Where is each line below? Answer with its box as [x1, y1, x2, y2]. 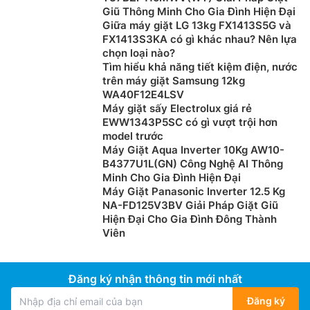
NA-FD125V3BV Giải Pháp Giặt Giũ [102, 199, 278, 212]
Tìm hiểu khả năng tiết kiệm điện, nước [102, 60, 298, 74]
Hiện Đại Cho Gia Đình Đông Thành [102, 212, 277, 226]
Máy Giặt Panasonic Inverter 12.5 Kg [102, 185, 285, 199]
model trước [102, 129, 163, 143]
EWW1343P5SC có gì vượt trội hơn [102, 116, 277, 129]
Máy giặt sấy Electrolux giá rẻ [102, 102, 252, 116]
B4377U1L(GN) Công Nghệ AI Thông [102, 157, 283, 171]
